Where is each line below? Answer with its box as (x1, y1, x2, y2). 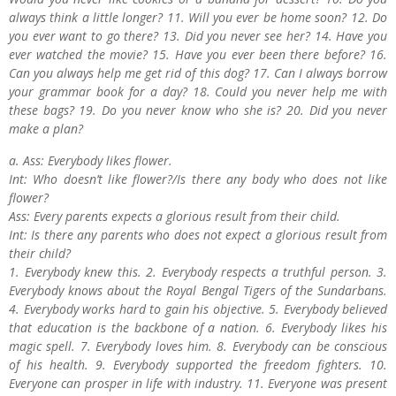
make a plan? (9, 120, 83, 137)
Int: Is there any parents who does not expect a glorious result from (9, 226, 387, 243)
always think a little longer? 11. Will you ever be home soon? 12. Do (9, 9, 387, 26)
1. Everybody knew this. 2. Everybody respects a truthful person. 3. (9, 263, 387, 280)
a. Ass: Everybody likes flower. (9, 152, 176, 169)
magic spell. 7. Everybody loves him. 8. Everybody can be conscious (9, 338, 387, 354)
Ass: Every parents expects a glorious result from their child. (9, 208, 340, 225)
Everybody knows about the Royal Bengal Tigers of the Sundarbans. (9, 282, 387, 299)
